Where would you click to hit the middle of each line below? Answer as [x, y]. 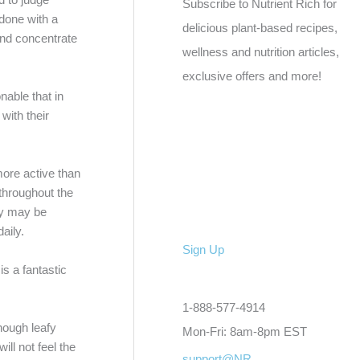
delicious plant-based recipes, [260, 28]
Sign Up [204, 250]
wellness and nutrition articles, [261, 52]
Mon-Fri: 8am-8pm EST [245, 332]
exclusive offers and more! [252, 76]
